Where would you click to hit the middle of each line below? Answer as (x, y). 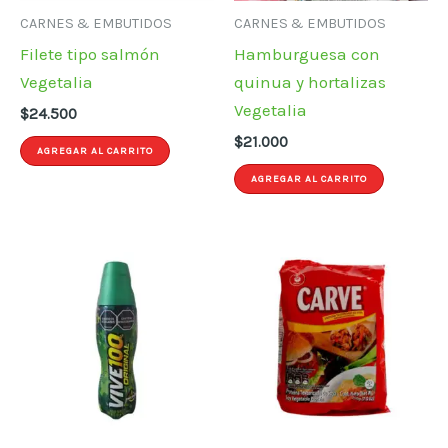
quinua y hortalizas (310, 82)
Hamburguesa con (307, 54)
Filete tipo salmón (90, 54)
